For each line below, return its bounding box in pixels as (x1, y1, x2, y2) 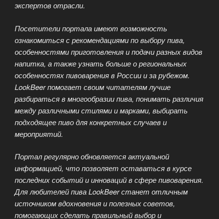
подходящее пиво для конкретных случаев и (15, 116, 167, 127)
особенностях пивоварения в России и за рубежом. (15, 69, 190, 80)
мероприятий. (15, 128, 63, 139)
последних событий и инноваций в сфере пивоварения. (15, 175, 203, 185)
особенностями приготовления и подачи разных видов (15, 46, 202, 57)
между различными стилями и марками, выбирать (15, 105, 188, 115)
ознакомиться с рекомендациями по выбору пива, (15, 34, 185, 45)
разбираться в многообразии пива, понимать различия (15, 93, 203, 104)
